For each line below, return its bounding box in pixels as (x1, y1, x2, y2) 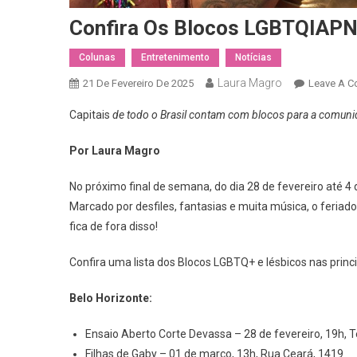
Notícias (235, 51, 272, 63)
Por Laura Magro (69, 143, 160, 157)
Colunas (79, 51, 116, 63)
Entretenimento (141, 51, 210, 63)
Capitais (69, 108, 110, 121)
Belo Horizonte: (69, 291, 152, 304)
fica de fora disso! (69, 219, 158, 233)
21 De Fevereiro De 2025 (83, 76, 194, 89)
